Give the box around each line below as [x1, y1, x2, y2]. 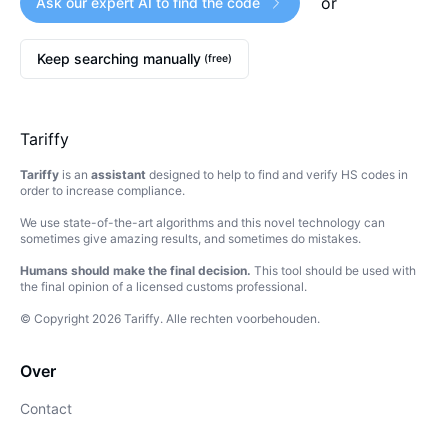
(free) [201, 52, 232, 65]
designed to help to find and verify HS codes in [146, 167, 408, 182]
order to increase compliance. [20, 183, 185, 198]
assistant [91, 167, 146, 182]
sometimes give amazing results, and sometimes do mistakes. [20, 231, 361, 246]
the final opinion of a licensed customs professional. [20, 279, 307, 294]
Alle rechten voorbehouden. [166, 311, 320, 326]
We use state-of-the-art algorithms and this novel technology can [20, 215, 385, 230]
